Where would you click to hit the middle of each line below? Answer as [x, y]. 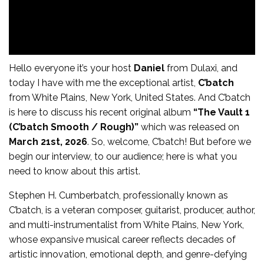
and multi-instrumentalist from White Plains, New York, [126, 225]
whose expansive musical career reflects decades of [122, 239]
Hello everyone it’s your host [71, 68]
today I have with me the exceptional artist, [103, 82]
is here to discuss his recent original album [101, 112]
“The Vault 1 [222, 112]
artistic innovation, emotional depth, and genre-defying [128, 254]
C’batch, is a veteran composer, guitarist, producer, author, [132, 210]
